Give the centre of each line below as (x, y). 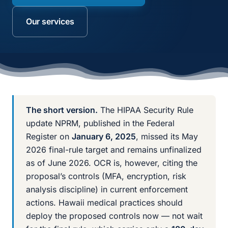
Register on (49, 137)
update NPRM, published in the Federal (100, 123)
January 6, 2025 (104, 137)
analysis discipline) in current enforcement (107, 190)
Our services (50, 22)
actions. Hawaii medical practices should (104, 203)
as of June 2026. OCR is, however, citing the (112, 163)
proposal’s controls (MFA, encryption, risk (106, 176)
